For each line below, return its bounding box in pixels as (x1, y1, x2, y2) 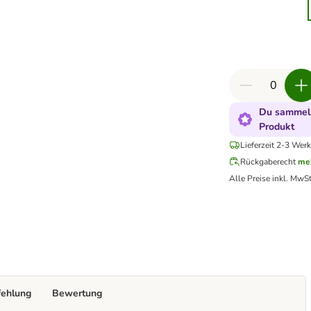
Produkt (259, 120, 294, 133)
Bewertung (52, 287, 102, 300)
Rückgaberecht (240, 156, 296, 167)
